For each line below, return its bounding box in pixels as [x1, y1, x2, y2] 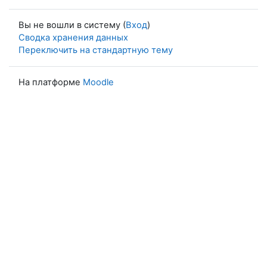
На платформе [18, 76, 83, 88]
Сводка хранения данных [18, 32, 128, 43]
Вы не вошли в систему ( [18, 19, 126, 30]
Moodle [83, 76, 114, 88]
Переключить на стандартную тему [18, 44, 173, 55]
